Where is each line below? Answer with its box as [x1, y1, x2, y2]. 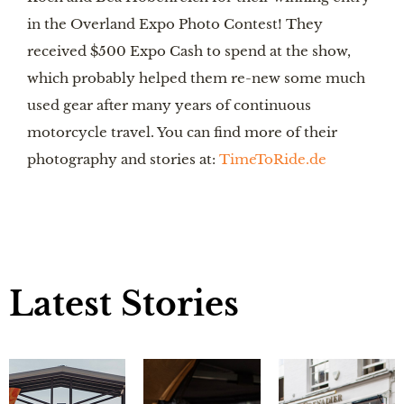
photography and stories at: [27, 150, 219, 168]
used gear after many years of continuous [27, 96, 311, 114]
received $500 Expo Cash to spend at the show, [27, 41, 351, 60]
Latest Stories [9, 283, 239, 325]
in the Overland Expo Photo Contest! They [27, 14, 323, 32]
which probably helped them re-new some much [27, 69, 365, 87]
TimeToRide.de [219, 150, 326, 168]
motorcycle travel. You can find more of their [27, 123, 337, 141]
